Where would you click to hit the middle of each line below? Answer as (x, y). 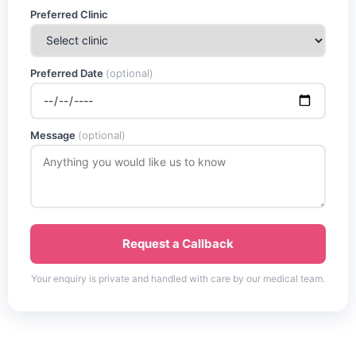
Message (54, 135)
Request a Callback (178, 243)
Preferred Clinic (69, 14)
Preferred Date (68, 73)
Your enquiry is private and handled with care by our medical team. (178, 278)
